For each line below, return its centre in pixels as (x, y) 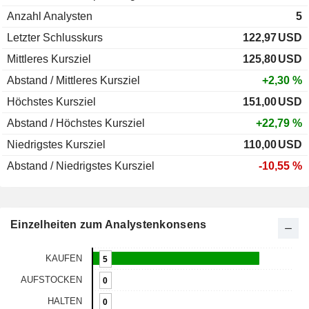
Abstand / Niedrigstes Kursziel (81, 166)
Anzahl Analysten (50, 17)
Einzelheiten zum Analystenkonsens (109, 225)
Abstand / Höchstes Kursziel (76, 123)
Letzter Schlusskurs (55, 38)
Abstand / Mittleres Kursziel (73, 81)
